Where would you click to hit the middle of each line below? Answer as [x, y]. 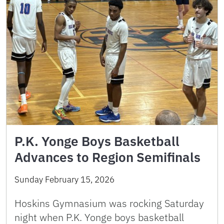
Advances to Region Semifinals [107, 157]
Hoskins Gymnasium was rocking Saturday [109, 203]
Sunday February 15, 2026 [64, 179]
